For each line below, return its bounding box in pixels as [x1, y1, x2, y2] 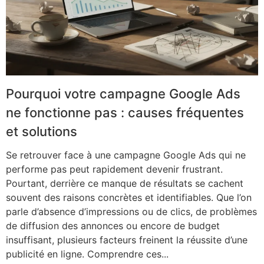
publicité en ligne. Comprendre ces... [6, 247, 169, 260]
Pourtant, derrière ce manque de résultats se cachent [6, 177, 243, 189]
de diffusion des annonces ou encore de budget [6, 219, 220, 232]
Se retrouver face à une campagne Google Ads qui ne [6, 148, 246, 161]
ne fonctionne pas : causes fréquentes [6, 104, 244, 120]
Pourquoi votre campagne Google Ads [6, 85, 240, 101]
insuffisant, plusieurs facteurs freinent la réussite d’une [6, 233, 247, 246]
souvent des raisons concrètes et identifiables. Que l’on [6, 191, 252, 203]
